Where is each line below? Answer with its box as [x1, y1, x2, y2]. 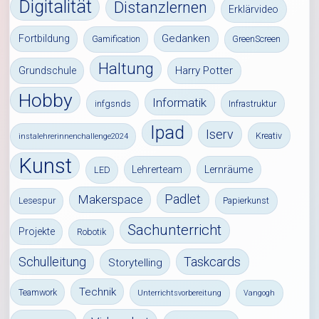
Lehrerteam [132, 163, 183, 175]
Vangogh [244, 288, 276, 298]
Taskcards [184, 253, 241, 269]
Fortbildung [18, 33, 70, 45]
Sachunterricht [127, 221, 222, 239]
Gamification [91, 33, 140, 45]
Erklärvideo [229, 4, 279, 16]
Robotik [76, 226, 106, 238]
